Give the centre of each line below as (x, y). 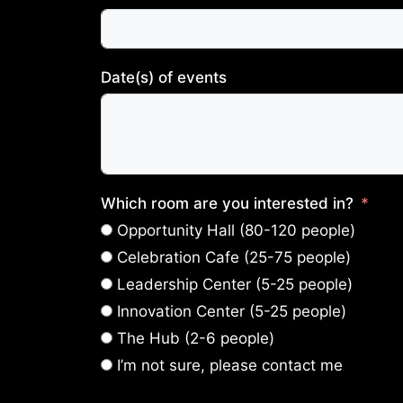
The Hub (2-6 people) (196, 338)
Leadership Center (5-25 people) (235, 284)
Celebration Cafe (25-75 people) (234, 257)
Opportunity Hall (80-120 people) (236, 230)
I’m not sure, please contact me (230, 365)
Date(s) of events (164, 77)
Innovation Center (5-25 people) (232, 311)
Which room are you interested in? (227, 203)
